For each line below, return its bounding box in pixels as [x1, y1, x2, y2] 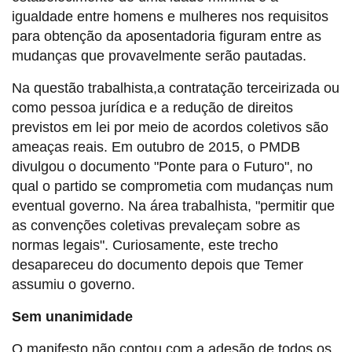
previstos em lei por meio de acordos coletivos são [12, 119, 328, 136]
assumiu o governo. [12, 277, 135, 293]
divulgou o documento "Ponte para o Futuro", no [12, 159, 313, 175]
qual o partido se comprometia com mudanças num [12, 178, 333, 195]
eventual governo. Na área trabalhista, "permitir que [12, 198, 335, 214]
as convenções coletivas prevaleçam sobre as [12, 218, 300, 234]
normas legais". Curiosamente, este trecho [12, 237, 278, 254]
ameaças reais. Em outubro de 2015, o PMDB [12, 139, 300, 156]
